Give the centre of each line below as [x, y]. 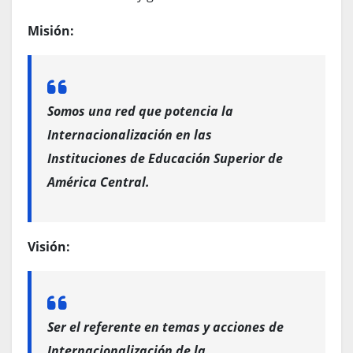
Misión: [51, 30]
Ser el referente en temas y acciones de [165, 327]
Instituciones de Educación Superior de [165, 158]
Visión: [49, 246]
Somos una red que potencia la [140, 111]
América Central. [98, 182]
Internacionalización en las [130, 134]
